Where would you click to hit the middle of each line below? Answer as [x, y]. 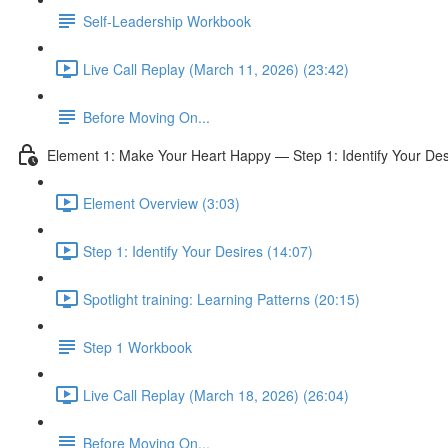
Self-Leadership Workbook [167, 20]
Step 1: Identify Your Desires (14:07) [198, 250]
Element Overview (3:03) [161, 202]
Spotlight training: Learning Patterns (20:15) [221, 298]
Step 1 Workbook [137, 346]
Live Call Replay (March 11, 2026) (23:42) [216, 68]
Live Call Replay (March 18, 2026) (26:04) [216, 394]
